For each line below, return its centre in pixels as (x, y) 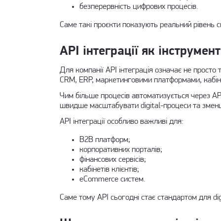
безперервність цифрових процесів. (138, 7)
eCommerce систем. (112, 179)
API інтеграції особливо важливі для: (121, 122)
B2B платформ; (105, 140)
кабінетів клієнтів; (109, 169)
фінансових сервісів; (112, 160)
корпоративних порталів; (121, 150)
